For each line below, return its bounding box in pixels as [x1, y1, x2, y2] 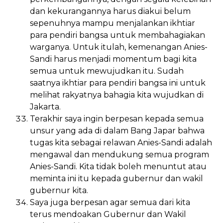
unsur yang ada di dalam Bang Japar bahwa [30, 125, 205, 135]
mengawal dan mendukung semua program [30, 149, 209, 159]
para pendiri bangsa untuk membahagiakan [30, 30, 205, 40]
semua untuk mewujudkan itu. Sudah [30, 66, 184, 76]
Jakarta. [30, 102, 61, 111]
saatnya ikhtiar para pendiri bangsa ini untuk [30, 78, 206, 88]
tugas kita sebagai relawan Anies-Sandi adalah [30, 137, 212, 147]
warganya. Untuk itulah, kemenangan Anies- [30, 42, 208, 52]
